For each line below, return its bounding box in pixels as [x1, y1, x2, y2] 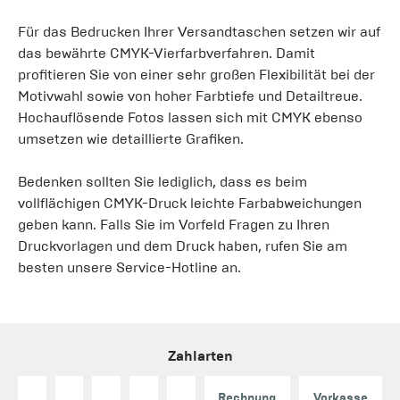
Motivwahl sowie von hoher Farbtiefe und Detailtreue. [18, 87, 362, 104]
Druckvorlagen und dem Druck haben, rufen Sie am [18, 237, 347, 254]
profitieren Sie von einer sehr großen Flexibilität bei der [18, 65, 375, 83]
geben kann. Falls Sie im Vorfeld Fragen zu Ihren [18, 215, 329, 233]
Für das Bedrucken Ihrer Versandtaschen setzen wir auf [18, 22, 380, 40]
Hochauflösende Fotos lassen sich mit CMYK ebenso [18, 108, 362, 126]
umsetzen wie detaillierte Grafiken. [18, 129, 244, 147]
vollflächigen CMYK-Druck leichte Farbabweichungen [18, 194, 362, 212]
